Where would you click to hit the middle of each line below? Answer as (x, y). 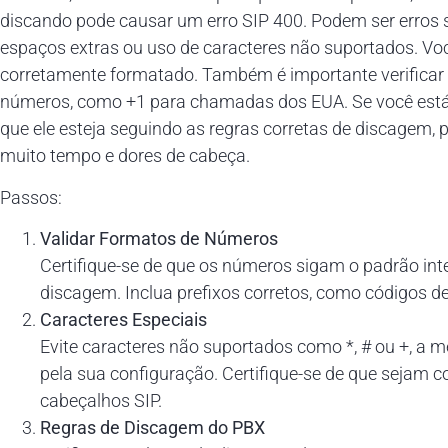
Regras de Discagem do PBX (152, 427)
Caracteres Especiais (123, 319)
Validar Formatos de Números (159, 238)
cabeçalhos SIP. (101, 400)
